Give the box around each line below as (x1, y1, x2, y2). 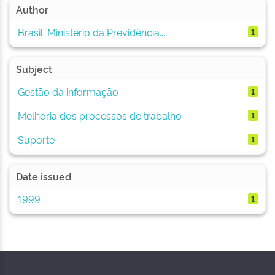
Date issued (16, 169, 71, 183)
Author (16, 2, 48, 16)
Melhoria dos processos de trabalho (17, 108, 182, 122)
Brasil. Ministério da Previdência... (17, 25, 165, 39)
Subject (16, 62, 52, 76)
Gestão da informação (17, 84, 118, 98)
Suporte (17, 132, 55, 146)
